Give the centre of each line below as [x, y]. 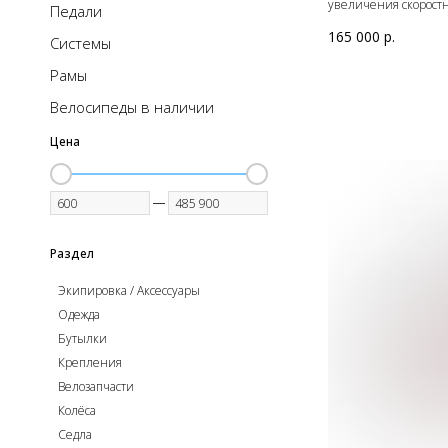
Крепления [90, 362]
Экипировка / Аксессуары [129, 290]
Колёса [77, 410]
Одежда [79, 314]
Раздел [72, 253]
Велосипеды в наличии [132, 107]
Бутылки [82, 338]
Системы [80, 43]
